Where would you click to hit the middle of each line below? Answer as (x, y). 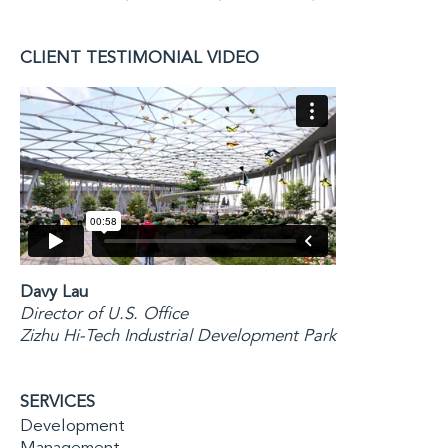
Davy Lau (54, 292)
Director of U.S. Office (104, 314)
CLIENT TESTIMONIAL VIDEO (139, 58)
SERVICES (57, 402)
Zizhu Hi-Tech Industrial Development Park (178, 336)
